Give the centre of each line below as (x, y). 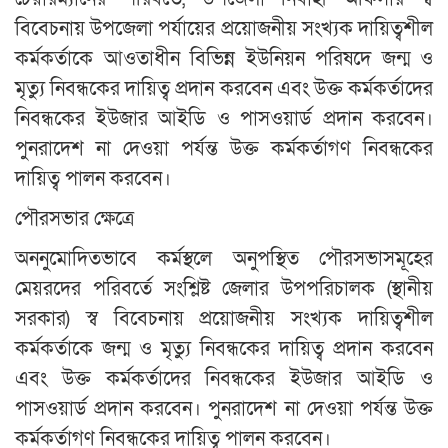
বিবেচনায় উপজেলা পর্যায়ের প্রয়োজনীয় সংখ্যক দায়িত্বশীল (224, 28)
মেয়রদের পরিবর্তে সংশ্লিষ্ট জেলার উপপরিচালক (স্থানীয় (224, 288)
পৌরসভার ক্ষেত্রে (74, 218)
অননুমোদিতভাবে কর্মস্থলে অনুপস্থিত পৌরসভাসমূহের (224, 258)
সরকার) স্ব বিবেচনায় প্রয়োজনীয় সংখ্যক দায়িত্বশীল (224, 318)
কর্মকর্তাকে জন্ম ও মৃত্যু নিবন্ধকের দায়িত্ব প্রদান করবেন (224, 348)
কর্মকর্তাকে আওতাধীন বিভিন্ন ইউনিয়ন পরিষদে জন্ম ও (224, 58)
